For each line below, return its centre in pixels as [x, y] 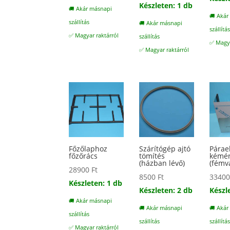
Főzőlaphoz [88, 149]
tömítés [152, 156]
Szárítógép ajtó [165, 149]
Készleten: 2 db [166, 190]
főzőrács [83, 156]
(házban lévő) [162, 163]
